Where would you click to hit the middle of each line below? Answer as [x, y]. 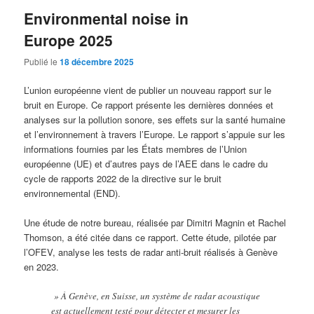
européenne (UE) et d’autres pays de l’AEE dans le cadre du [146, 164]
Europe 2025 [69, 40]
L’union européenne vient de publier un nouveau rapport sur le [148, 90]
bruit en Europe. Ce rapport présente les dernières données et [149, 105]
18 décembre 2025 [97, 61]
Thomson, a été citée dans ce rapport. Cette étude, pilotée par [150, 238]
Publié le [42, 61]
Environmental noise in [107, 18]
